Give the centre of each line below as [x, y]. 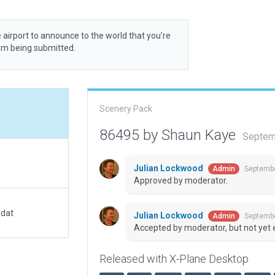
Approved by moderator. [180, 181]
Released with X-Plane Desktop [174, 259]
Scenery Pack [126, 109]
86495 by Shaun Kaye [169, 135]
